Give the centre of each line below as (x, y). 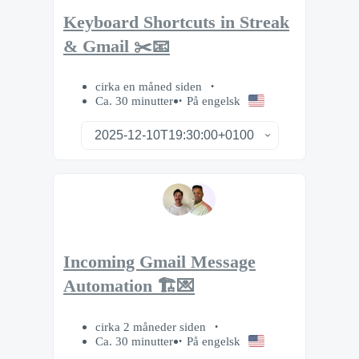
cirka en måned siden (150, 87)
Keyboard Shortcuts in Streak (176, 22)
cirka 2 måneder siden (152, 326)
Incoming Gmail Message (159, 262)
